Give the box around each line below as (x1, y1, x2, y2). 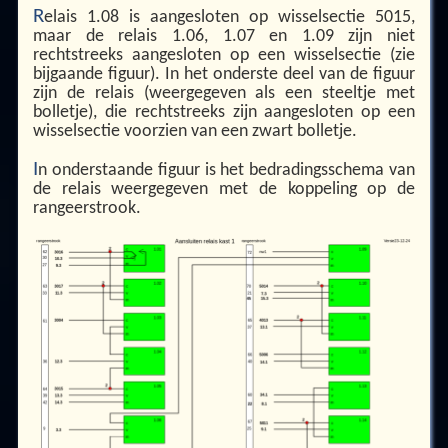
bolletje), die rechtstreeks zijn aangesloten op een (32, 104, 416, 122)
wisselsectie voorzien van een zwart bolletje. (32, 123, 357, 141)
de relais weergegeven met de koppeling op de (32, 180, 416, 198)
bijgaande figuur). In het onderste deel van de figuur (32, 66, 416, 84)
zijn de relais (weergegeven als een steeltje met (32, 85, 416, 103)
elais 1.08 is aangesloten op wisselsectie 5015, (43, 9, 416, 27)
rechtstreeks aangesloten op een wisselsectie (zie (32, 47, 416, 65)
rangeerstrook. (32, 199, 141, 217)
